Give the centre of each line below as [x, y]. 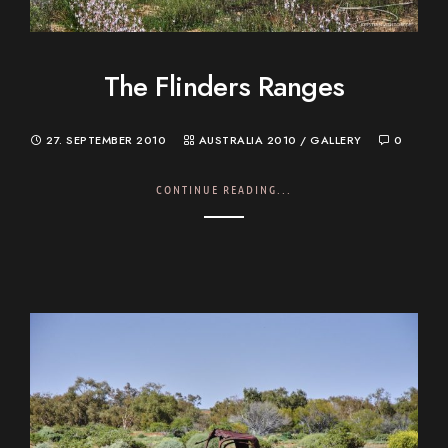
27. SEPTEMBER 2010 [106, 140]
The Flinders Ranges [224, 86]
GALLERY [336, 140]
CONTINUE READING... [224, 188]
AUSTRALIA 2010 [247, 140]
